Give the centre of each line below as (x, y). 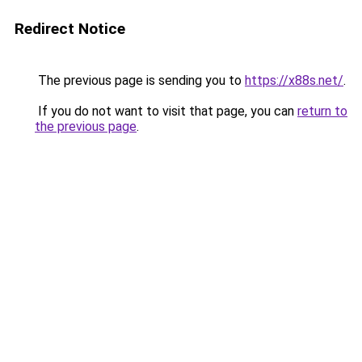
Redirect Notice (70, 29)
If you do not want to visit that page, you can (166, 111)
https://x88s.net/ (294, 80)
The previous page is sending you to (140, 80)
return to (322, 111)
